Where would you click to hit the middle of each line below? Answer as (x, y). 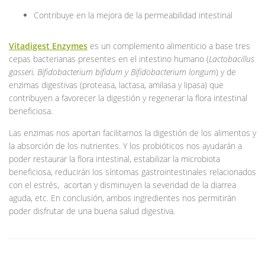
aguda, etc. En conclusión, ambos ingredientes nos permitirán (122, 198)
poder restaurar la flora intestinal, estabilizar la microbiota (114, 159)
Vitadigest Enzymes (48, 46)
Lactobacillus (232, 59)
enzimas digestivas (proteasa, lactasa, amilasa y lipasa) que (116, 85)
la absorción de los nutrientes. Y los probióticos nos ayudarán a (125, 146)
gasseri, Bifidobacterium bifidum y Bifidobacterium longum (112, 72)
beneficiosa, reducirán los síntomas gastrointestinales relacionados (132, 172)
